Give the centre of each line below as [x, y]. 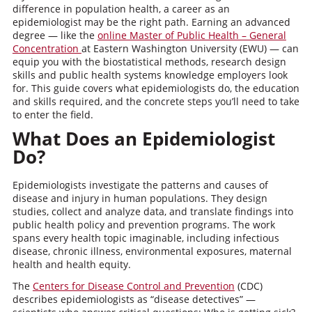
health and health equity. [71, 264]
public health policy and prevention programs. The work [143, 225]
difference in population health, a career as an [121, 9]
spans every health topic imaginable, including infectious [146, 238]
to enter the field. [53, 115]
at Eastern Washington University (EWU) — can [190, 48]
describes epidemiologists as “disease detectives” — [134, 299]
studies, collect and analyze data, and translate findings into [153, 211]
